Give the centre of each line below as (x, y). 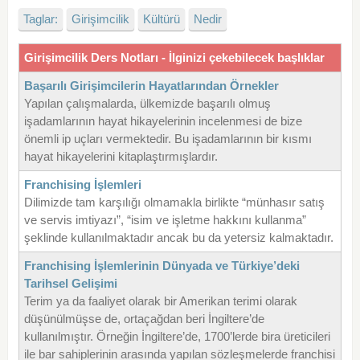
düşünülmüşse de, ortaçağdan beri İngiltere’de (144, 319)
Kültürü (161, 19)
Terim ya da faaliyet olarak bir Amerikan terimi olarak (160, 301)
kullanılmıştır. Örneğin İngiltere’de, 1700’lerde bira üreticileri (177, 337)
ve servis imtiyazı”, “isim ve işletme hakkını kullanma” (165, 220)
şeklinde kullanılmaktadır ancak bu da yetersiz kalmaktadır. (178, 238)
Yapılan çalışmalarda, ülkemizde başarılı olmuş (147, 104)
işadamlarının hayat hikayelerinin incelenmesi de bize (163, 121)
